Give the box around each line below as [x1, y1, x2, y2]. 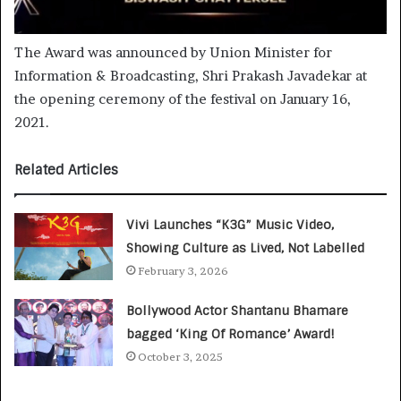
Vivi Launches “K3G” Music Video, [126, 217, 335, 234]
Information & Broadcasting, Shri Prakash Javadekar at [14, 67, 367, 85]
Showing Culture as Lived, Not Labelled [126, 240, 365, 257]
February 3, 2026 [138, 264, 229, 278]
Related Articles [14, 161, 118, 180]
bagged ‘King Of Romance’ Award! [126, 326, 336, 343]
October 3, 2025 [138, 350, 224, 364]
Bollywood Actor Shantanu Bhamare [126, 303, 349, 320]
